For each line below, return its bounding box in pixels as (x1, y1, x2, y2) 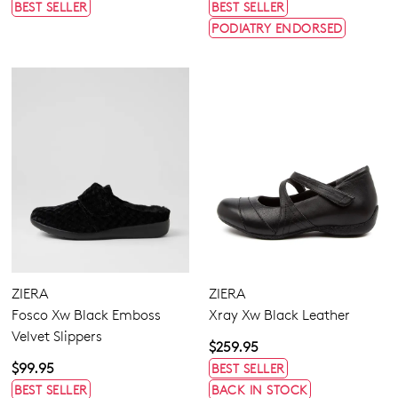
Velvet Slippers (12, 327, 102, 345)
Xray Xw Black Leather (209, 306, 350, 323)
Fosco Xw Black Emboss (12, 306, 161, 323)
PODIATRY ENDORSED (211, 20, 343, 36)
